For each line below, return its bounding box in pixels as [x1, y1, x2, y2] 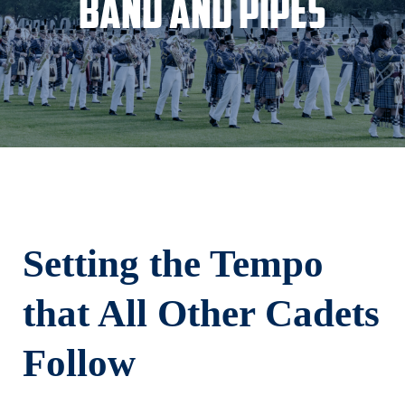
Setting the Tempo [23, 241, 325, 285]
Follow [23, 341, 137, 384]
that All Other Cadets [23, 291, 381, 334]
